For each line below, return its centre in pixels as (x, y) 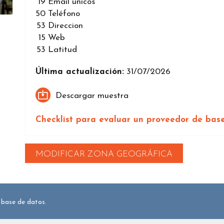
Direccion (65, 26)
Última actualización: (80, 72)
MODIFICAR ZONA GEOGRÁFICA (104, 154)
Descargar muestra (92, 95)
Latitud (62, 50)
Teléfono (64, 14)
